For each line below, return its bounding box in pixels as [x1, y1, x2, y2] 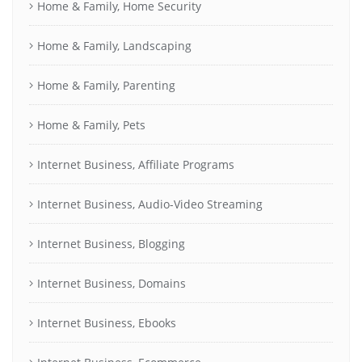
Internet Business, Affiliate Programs [37, 156, 234, 172]
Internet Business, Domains [37, 275, 186, 291]
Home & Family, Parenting [37, 77, 175, 93]
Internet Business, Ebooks [37, 314, 176, 330]
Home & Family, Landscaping [37, 37, 192, 53]
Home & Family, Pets [37, 116, 145, 133]
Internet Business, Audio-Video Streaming [37, 196, 263, 212]
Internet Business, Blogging [37, 235, 185, 251]
